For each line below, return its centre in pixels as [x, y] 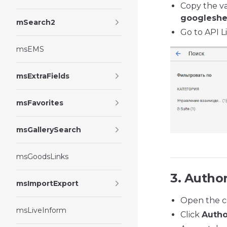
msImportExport [47, 183]
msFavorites [40, 103]
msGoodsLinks [42, 157]
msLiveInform [41, 210]
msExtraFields [43, 76]
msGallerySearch [49, 130]
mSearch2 [36, 22]
